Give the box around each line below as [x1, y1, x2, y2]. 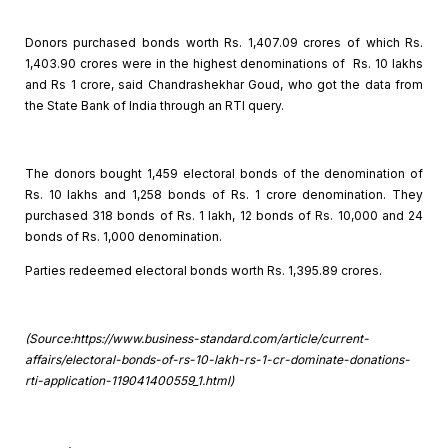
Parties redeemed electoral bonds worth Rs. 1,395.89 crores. [24, 262, 382, 278]
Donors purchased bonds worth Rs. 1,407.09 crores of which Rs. [24, 34, 424, 50]
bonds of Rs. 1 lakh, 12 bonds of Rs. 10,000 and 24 [113, 207, 424, 223]
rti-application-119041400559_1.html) [24, 372, 234, 388]
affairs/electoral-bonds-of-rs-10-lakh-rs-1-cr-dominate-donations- [24, 351, 410, 367]
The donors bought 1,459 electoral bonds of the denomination [24, 165, 406, 181]
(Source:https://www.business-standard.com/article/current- [24, 330, 369, 346]
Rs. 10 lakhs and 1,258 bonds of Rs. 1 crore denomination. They [24, 186, 424, 202]
